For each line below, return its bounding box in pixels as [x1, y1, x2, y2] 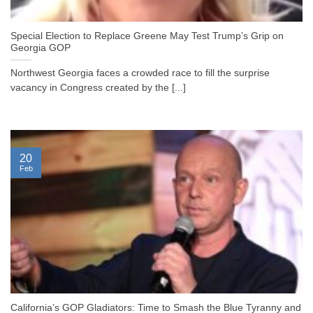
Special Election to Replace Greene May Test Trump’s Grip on [10, 31, 284, 42]
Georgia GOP [10, 43, 71, 54]
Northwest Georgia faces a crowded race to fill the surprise [10, 68, 270, 79]
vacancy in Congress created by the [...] [10, 82, 186, 94]
